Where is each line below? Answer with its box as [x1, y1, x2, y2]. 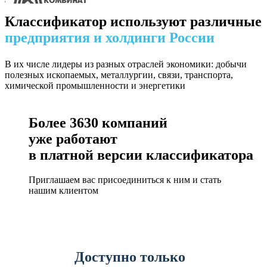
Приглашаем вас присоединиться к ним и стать [29, 175, 221, 185]
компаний [98, 114, 167, 131]
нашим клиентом [29, 185, 98, 196]
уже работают [29, 131, 117, 147]
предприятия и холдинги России [5, 29, 215, 45]
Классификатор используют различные [5, 13, 262, 29]
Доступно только [74, 249, 185, 265]
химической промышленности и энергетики [5, 80, 185, 91]
